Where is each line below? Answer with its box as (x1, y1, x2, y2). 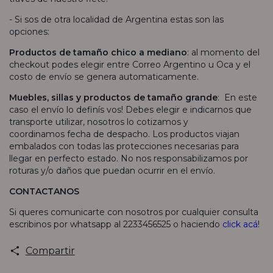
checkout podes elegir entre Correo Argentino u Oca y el (9, 58, 250, 70)
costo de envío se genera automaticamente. (9, 71, 199, 82)
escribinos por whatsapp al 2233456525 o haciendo (9, 218, 222, 230)
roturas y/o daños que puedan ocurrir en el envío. (9, 165, 215, 176)
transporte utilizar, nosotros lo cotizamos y (9, 116, 188, 127)
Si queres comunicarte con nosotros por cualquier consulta (9, 206, 258, 218)
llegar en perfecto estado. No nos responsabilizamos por (9, 152, 248, 164)
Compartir (25, 244, 75, 257)
